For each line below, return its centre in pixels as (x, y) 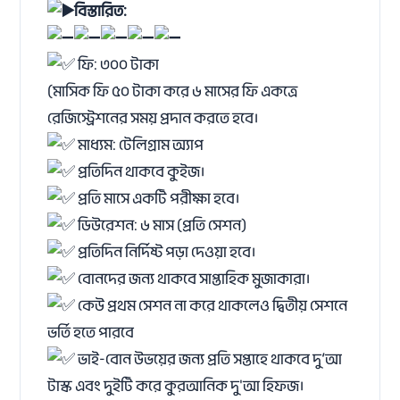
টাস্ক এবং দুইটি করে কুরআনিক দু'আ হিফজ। (176, 386)
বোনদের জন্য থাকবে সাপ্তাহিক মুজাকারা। (193, 279)
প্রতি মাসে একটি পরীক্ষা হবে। (158, 199)
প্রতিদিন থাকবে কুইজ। (140, 172)
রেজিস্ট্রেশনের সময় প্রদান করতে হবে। (153, 118)
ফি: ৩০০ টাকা (117, 65)
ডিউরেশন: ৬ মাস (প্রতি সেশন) (161, 225)
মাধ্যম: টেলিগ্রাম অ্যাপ (140, 145)
